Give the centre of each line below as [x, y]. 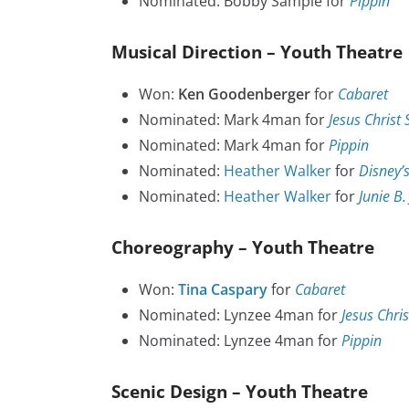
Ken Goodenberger [244, 94]
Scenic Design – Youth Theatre [240, 392]
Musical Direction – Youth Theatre [257, 52]
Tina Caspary [223, 290]
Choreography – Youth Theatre [243, 247]
